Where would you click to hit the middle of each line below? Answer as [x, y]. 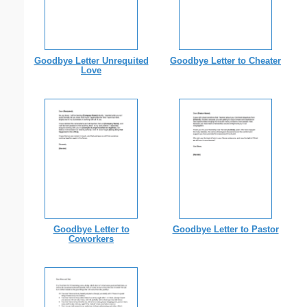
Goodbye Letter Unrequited [91, 61]
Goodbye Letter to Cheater [225, 61]
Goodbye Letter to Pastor [225, 230]
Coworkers [91, 239]
